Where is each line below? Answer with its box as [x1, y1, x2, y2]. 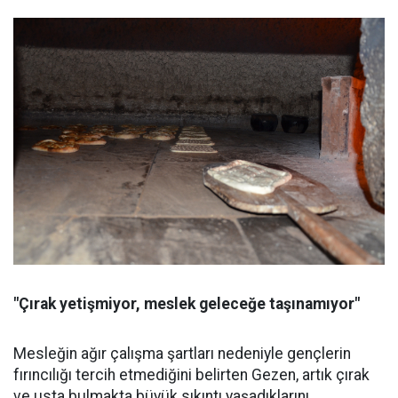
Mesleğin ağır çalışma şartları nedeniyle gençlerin [13, 345, 351, 363]
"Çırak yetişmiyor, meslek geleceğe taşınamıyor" [13, 295, 360, 314]
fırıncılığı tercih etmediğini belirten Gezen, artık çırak [13, 366, 370, 385]
